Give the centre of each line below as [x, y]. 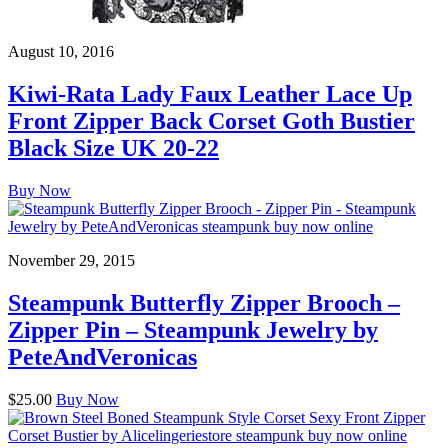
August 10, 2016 [61, 52]
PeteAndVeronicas [102, 356]
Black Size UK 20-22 [113, 147]
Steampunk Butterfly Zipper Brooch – [204, 302]
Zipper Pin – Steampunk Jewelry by [193, 329]
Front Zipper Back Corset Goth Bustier [211, 120]
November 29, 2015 [71, 260]
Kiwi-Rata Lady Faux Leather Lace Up [210, 93]
